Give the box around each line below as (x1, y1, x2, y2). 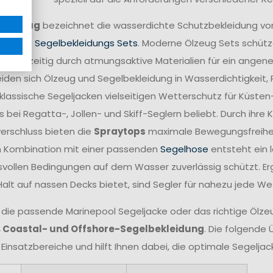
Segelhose (160, 143, 208, 156)
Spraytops (93, 125, 146, 138)
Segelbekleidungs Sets (34, 37, 138, 50)
